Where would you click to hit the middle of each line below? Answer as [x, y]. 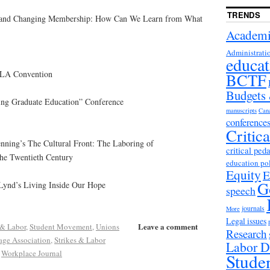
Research [246, 233]
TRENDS [243, 15]
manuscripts [241, 110]
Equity [243, 174]
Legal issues [246, 221]
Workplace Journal [32, 253]
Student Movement [61, 226]
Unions [108, 226]
